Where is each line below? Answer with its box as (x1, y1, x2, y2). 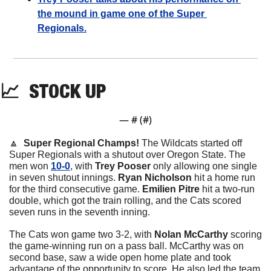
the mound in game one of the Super (38, 8, 204, 19)
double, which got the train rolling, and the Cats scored (9, 195, 241, 206)
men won (9, 161, 51, 172)
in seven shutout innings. (9, 172, 118, 183)
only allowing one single (153, 161, 257, 172)
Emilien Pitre (142, 184, 200, 195)
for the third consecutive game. (9, 184, 142, 195)
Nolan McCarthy (154, 229, 228, 240)
